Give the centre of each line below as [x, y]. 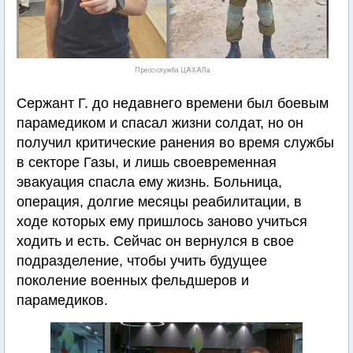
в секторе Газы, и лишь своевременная [147, 162]
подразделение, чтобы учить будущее [142, 261]
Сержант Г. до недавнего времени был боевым [173, 103]
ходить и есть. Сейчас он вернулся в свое [155, 241]
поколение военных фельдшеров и [133, 281]
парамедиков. [62, 300]
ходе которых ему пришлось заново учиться [162, 221]
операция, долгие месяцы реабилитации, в [159, 202]
